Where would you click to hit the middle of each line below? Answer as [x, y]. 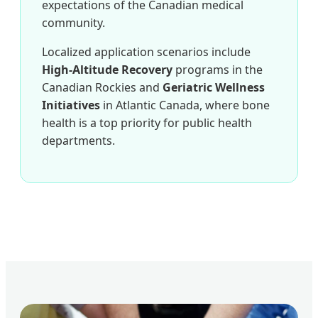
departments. [78, 141]
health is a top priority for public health [147, 123]
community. [73, 23]
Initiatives [71, 105]
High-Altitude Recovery [107, 70]
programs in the [218, 70]
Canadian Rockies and [102, 88]
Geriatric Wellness [214, 88]
